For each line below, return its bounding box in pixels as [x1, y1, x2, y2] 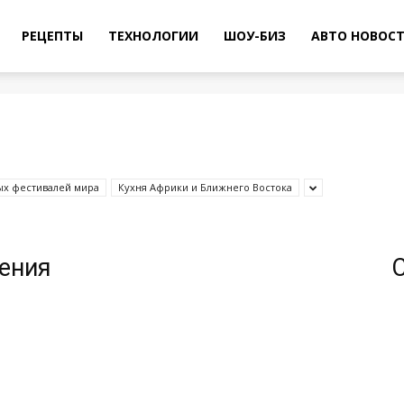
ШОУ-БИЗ [224, 27, 286, 44]
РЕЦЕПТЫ [22, 27, 83, 44]
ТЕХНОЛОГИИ [108, 27, 198, 44]
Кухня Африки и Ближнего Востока [118, 180, 292, 194]
